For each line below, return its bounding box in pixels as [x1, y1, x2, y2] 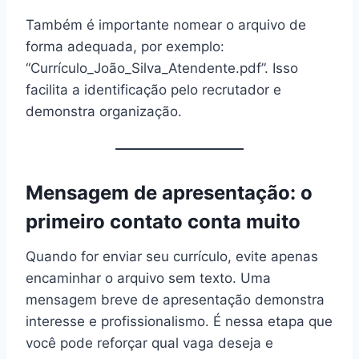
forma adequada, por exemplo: [26, 38, 224, 54]
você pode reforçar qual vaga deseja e [26, 334, 273, 351]
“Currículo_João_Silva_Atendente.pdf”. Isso [26, 59, 298, 76]
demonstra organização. [26, 103, 182, 119]
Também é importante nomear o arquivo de [26, 16, 306, 33]
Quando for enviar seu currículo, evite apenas [26, 248, 318, 264]
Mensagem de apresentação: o [26, 180, 313, 204]
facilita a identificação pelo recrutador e [26, 81, 281, 98]
